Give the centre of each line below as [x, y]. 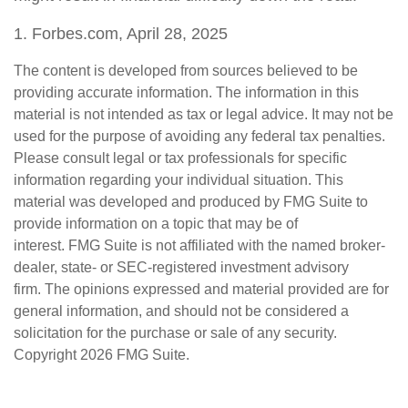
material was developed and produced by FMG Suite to [191, 201]
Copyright [47, 354]
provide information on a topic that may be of [156, 223]
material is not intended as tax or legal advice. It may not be [204, 114]
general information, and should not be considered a [181, 311]
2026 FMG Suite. [135, 354]
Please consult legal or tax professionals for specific [180, 158]
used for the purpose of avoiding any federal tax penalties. [199, 136]
